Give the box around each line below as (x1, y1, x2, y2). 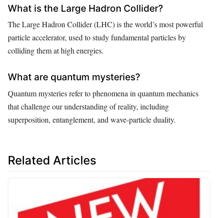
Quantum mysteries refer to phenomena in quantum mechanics (8, 88, 199, 98)
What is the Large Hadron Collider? (8, 2, 163, 14)
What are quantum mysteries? (8, 71, 140, 83)
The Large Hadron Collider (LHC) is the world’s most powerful (8, 19, 203, 30)
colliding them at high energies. (8, 45, 104, 56)
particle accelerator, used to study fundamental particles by (8, 32, 186, 43)
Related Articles (8, 153, 96, 167)
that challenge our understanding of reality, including (8, 101, 169, 111)
